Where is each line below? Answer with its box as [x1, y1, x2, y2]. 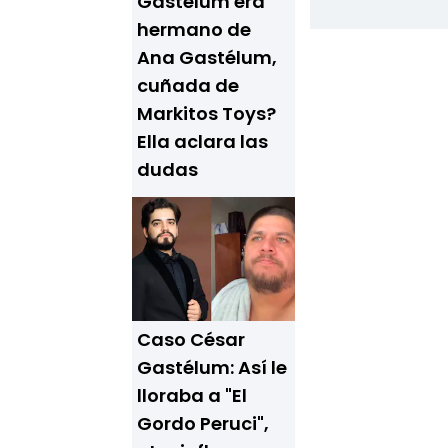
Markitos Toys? [137, 101, 276, 126]
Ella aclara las [137, 129, 268, 154]
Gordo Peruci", [137, 411, 269, 436]
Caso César [137, 327, 245, 352]
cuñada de [137, 73, 239, 98]
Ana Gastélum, [137, 45, 277, 70]
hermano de [137, 17, 251, 42]
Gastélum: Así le [137, 355, 287, 380]
